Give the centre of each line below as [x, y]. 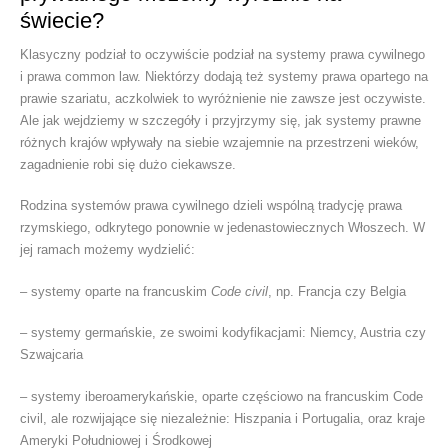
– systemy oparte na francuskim [115, 291]
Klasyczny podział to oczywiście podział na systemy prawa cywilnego [222, 54]
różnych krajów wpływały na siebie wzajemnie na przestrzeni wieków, [219, 142]
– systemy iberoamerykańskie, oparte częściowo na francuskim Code [221, 396]
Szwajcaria [51, 355]
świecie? [62, 20]
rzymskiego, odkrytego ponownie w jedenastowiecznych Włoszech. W [222, 228]
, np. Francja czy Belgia [337, 291]
